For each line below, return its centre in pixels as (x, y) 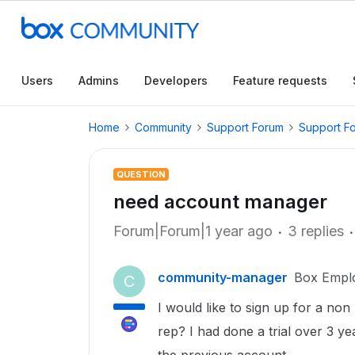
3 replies (316, 231)
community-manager (223, 277)
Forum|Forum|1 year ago (193, 231)
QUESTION (141, 174)
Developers (176, 80)
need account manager (220, 202)
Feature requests (280, 80)
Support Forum (245, 127)
